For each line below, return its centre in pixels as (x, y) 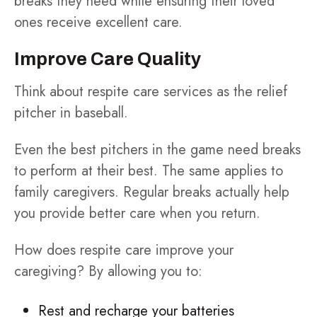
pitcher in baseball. (71, 113)
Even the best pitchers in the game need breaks (157, 150)
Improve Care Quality (108, 59)
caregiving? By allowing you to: (108, 271)
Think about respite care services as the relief (151, 92)
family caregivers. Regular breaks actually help (152, 192)
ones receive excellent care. (98, 22)
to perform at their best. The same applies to (149, 171)
